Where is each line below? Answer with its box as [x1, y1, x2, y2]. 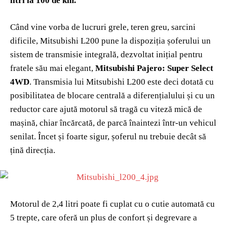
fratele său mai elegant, [10, 63, 95, 73]
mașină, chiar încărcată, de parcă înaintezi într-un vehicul [10, 118, 216, 128]
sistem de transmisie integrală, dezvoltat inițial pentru [10, 49, 203, 59]
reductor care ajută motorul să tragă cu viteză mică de [10, 104, 202, 114]
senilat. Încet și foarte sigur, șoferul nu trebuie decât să [10, 131, 206, 141]
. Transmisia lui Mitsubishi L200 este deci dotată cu [29, 77, 214, 87]
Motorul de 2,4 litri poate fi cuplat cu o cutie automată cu [10, 199, 215, 209]
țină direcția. [10, 145, 55, 155]
